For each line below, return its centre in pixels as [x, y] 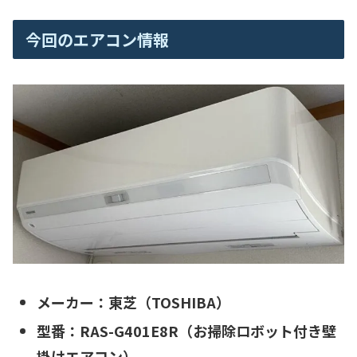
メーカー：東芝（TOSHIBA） [133, 302]
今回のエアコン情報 [97, 39]
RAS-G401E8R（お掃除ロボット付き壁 [208, 330]
